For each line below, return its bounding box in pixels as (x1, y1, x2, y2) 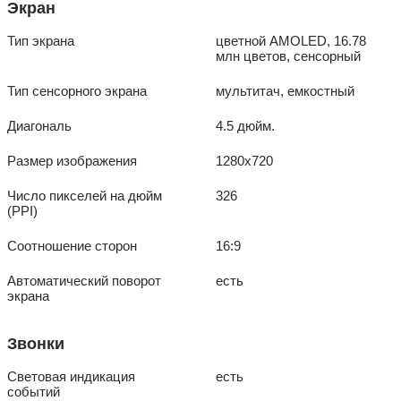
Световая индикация (7, 369, 135, 385)
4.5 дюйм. (216, 118, 276, 134)
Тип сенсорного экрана (7, 83, 147, 99)
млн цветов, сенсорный (216, 48, 362, 64)
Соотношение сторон (7, 238, 137, 254)
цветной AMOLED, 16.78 (216, 33, 367, 49)
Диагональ (7, 118, 72, 134)
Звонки (7, 335, 64, 354)
